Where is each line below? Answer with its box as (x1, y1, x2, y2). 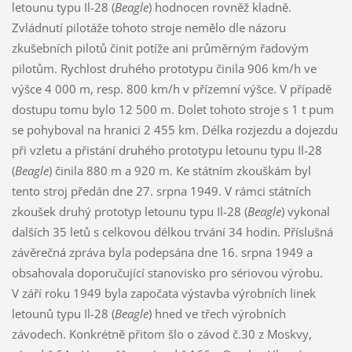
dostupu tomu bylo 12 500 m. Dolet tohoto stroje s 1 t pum (11, 101, 334, 117)
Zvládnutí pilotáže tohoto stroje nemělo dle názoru (11, 19, 286, 35)
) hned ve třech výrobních (148, 305, 286, 321)
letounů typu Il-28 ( (11, 305, 115, 321)
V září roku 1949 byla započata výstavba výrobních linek (11, 284, 316, 301)
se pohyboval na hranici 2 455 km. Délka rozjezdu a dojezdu (11, 121, 338, 137)
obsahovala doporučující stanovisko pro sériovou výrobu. (11, 264, 323, 280)
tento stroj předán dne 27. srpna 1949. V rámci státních (11, 182, 311, 199)
